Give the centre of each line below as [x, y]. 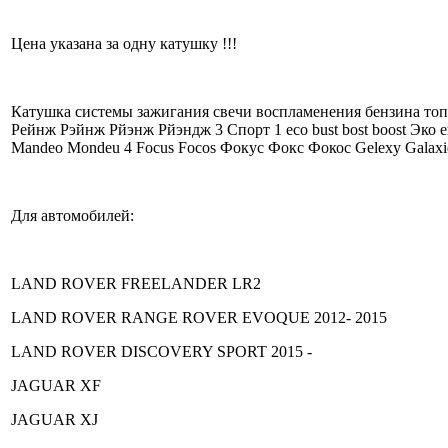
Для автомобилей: [72, 216]
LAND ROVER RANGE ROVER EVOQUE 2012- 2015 [199, 318]
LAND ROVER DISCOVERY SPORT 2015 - [161, 352]
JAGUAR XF [56, 386]
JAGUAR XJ [54, 420]
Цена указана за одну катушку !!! [124, 44]
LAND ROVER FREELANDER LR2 [136, 284]
